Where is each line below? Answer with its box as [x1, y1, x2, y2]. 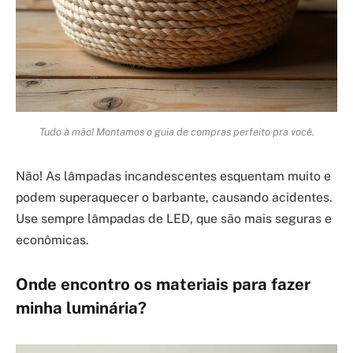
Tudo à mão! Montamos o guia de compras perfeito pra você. [39, 124, 314, 138]
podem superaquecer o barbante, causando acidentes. [16, 190, 333, 206]
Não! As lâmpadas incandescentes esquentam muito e [16, 169, 331, 184]
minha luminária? [16, 299, 147, 318]
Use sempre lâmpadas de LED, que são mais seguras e [16, 211, 332, 227]
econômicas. [16, 232, 89, 248]
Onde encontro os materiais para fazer [16, 275, 310, 295]
